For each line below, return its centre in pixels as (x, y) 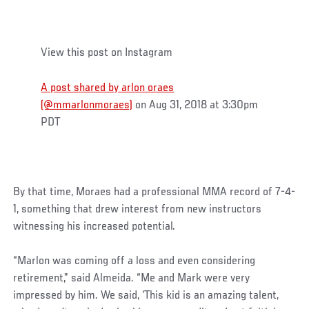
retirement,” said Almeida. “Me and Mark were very (132, 278)
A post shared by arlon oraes (108, 88)
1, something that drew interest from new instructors (138, 209)
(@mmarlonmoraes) (87, 105)
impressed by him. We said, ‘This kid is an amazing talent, (146, 296)
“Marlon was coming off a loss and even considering (134, 261)
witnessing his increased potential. (94, 227)
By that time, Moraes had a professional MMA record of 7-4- (154, 192)
